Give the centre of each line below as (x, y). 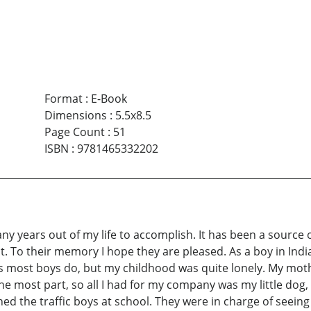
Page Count (74, 132)
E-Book (109, 99)
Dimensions (75, 116)
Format (63, 99)
